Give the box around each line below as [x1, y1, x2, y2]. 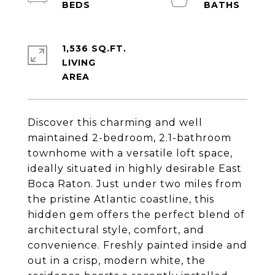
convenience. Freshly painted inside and [28, 239, 247, 251]
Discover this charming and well [28, 117, 203, 128]
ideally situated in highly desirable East [28, 163, 242, 174]
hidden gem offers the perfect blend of [28, 209, 245, 220]
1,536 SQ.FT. [62, 43, 126, 54]
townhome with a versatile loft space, [28, 147, 233, 159]
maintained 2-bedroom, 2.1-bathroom [28, 132, 231, 144]
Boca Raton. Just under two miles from [28, 178, 242, 190]
